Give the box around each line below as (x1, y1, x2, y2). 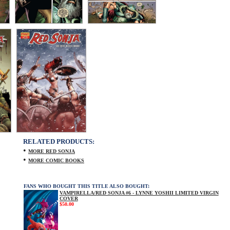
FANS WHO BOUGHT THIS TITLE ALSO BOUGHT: (24, 183, 149, 189)
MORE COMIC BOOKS (28, 158, 84, 163)
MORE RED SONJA (28, 148, 75, 154)
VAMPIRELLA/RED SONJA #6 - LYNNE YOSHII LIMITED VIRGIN (59, 190, 219, 196)
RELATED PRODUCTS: (23, 138, 94, 145)
